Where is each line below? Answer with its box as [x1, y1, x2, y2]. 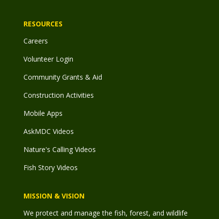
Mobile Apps [23, 108, 63, 118]
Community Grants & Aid [23, 72, 102, 82]
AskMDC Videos [23, 126, 74, 136]
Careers [23, 36, 48, 45]
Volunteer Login [23, 54, 73, 64]
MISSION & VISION [23, 191, 85, 200]
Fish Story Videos [23, 162, 78, 172]
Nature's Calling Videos [23, 144, 96, 154]
